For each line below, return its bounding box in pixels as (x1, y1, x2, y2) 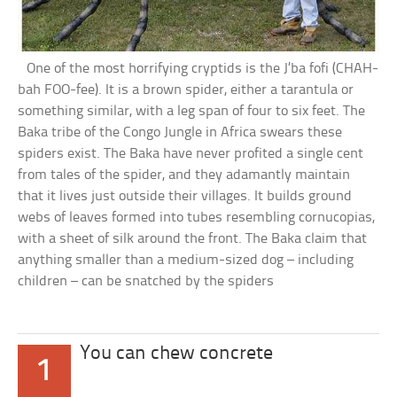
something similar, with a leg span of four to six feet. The (18, 104, 366, 120)
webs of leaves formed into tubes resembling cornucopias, (18, 210, 376, 226)
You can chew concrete (80, 344, 274, 365)
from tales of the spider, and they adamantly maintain (18, 167, 351, 183)
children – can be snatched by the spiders (18, 274, 275, 290)
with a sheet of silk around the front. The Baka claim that (18, 231, 368, 247)
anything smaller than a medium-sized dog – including (18, 253, 354, 269)
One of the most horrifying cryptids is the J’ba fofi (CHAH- (18, 61, 379, 77)
